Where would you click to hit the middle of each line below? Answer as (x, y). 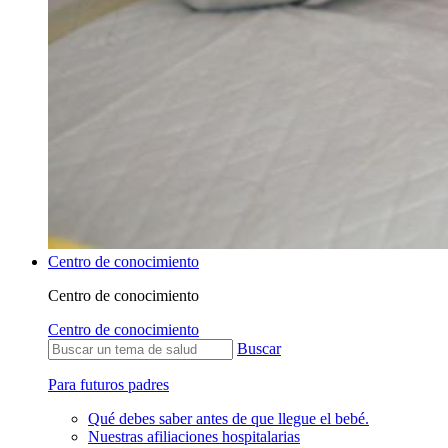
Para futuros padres (108, 384)
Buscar (259, 348)
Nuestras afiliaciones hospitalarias (194, 436)
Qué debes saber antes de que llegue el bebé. (228, 418)
